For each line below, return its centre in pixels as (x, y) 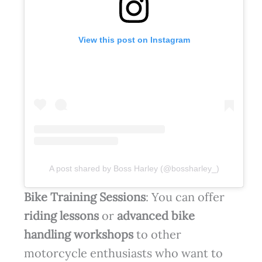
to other (157, 234)
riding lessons (61, 215)
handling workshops (78, 234)
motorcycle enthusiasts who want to (123, 253)
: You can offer (185, 196)
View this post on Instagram (134, 39)
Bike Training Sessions (85, 196)
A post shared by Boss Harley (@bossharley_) (134, 168)
